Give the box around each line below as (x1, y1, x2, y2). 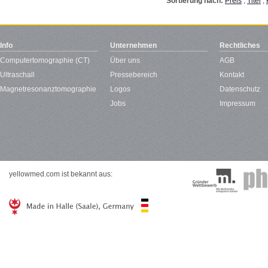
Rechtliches (220, 41, 261, 50)
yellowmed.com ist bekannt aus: (9, 170, 112, 179)
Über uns (109, 56, 140, 65)
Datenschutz (220, 85, 261, 94)
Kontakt (220, 71, 245, 80)
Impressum (220, 99, 256, 108)
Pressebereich (109, 71, 157, 80)
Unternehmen (109, 41, 157, 50)
